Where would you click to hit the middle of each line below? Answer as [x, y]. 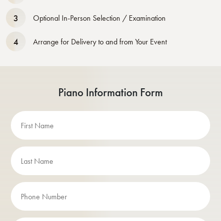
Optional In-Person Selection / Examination [99, 18]
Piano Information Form [110, 92]
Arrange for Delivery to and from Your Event [100, 41]
